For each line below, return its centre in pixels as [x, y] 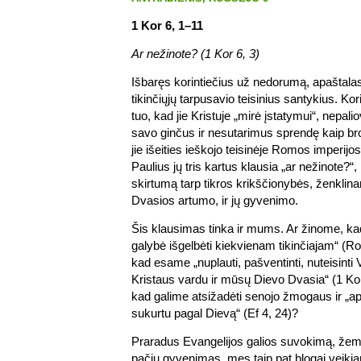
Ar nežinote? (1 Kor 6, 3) [195, 53]
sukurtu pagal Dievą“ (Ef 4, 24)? [215, 313]
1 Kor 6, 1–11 [167, 25]
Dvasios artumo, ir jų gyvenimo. [215, 200]
